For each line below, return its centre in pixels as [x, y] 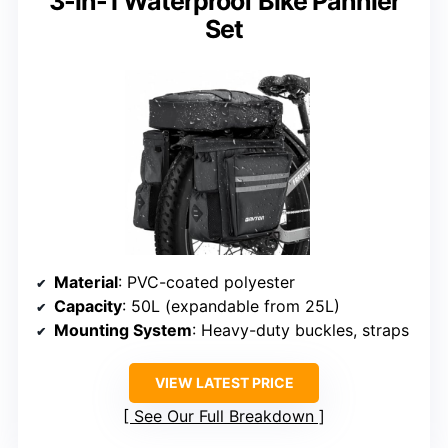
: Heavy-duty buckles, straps [300, 329]
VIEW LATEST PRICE [224, 382]
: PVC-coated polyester [206, 281]
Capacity [88, 305]
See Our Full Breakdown [224, 415]
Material [86, 281]
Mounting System [123, 329]
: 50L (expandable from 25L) [231, 305]
